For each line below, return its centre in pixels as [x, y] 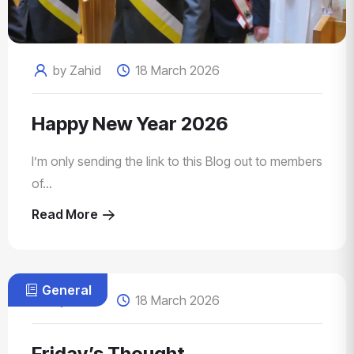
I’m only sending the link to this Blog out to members [177, 162]
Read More [66, 215]
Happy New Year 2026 [130, 124]
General [67, 290]
